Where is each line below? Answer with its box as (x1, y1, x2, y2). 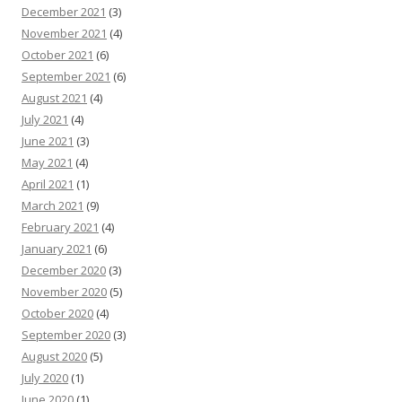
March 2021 (22, 197, 83, 214)
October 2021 (22, 47, 93, 64)
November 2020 (22, 284, 107, 301)
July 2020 (22, 370, 68, 387)
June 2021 (22, 133, 74, 150)
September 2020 (22, 327, 110, 344)
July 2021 (22, 111, 68, 128)
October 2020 (22, 305, 93, 322)
